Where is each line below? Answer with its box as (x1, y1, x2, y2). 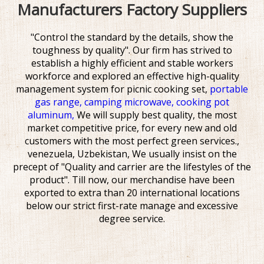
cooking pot (176, 95, 229, 109)
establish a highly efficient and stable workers (31, 57, 233, 70)
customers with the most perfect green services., (25, 134, 239, 148)
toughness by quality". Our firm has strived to (32, 44, 232, 57)
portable (210, 82, 248, 96)
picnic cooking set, (124, 82, 210, 96)
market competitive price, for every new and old (27, 121, 237, 135)
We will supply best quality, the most (76, 108, 237, 122)
